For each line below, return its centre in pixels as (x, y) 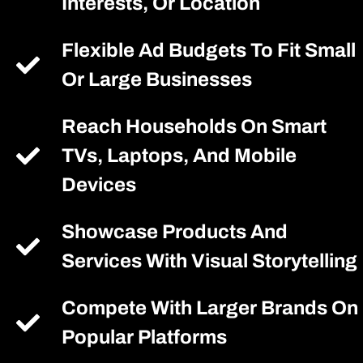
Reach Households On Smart (194, 126)
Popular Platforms (145, 337)
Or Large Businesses (157, 79)
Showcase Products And (175, 232)
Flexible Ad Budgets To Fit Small (209, 50)
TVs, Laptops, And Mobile (179, 156)
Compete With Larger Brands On (210, 308)
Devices (99, 185)
